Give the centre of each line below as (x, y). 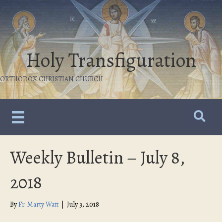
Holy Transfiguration (111, 60)
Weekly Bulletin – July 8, (97, 158)
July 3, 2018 (83, 205)
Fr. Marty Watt (38, 205)
